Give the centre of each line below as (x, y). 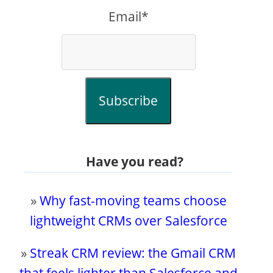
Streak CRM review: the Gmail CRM (133, 253)
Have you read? (134, 162)
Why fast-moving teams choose (133, 201)
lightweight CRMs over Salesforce (128, 221)
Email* (128, 17)
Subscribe (129, 101)
